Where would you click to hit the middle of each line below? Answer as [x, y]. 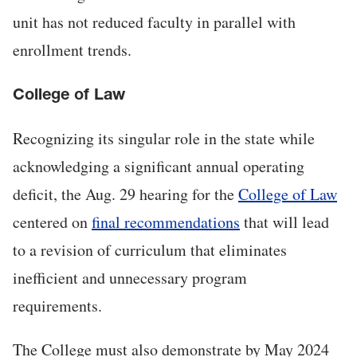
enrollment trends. [72, 50]
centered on [52, 222]
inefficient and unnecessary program [130, 278]
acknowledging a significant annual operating [159, 167]
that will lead [284, 222]
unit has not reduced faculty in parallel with [154, 22]
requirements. [60, 306]
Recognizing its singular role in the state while [164, 139]
